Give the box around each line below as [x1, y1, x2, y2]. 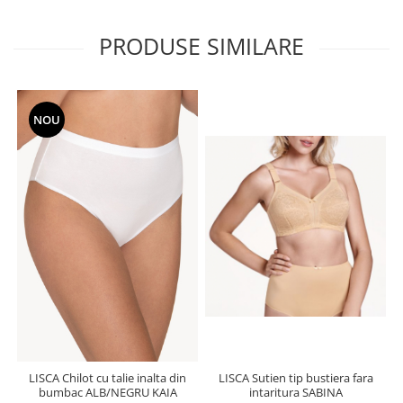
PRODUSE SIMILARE [99, 31, 304, 62]
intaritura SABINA [248, 383, 343, 400]
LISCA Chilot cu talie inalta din [29, 369, 186, 386]
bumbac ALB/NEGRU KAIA [38, 383, 177, 400]
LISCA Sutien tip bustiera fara [218, 369, 373, 386]
